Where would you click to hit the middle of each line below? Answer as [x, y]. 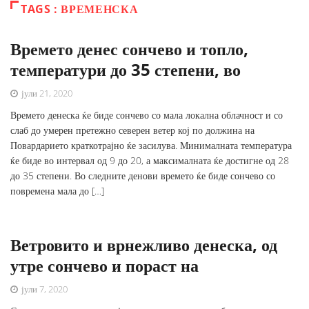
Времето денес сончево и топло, [129, 49]
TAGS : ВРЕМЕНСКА [80, 9]
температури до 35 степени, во [126, 70]
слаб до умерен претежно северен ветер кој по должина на [132, 130]
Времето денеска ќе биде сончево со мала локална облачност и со [147, 115]
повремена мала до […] [57, 191]
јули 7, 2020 [43, 289]
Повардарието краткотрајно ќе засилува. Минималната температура [151, 146]
